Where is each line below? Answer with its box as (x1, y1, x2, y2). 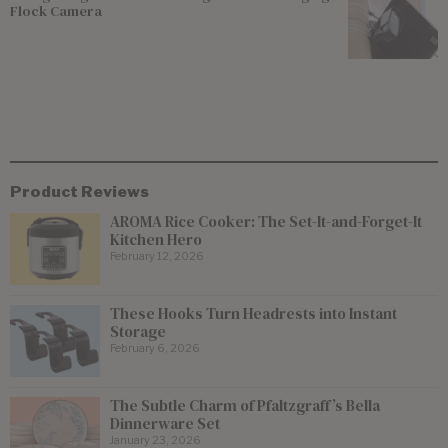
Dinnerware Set (110, 412, 220, 434)
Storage (110, 320, 166, 342)
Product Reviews (10, 181, 149, 201)
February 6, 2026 (110, 340, 200, 355)
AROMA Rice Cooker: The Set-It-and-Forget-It (110, 210, 422, 232)
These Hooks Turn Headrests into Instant (110, 302, 397, 324)
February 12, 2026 (110, 248, 204, 263)
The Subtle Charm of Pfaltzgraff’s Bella (110, 394, 380, 416)
